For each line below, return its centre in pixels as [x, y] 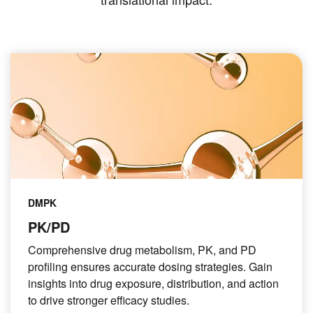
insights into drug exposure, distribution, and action [153, 283]
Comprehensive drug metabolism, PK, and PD [142, 250]
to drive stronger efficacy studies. [109, 300]
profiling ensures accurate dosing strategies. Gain [150, 267]
